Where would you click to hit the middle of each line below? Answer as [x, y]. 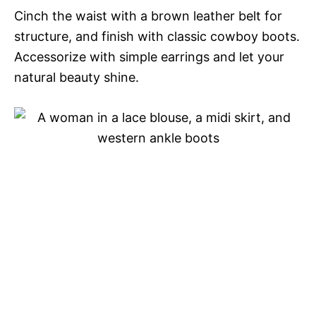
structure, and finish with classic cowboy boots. [157, 36]
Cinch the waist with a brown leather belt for [148, 16]
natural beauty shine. [77, 77]
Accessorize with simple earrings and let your [149, 56]
